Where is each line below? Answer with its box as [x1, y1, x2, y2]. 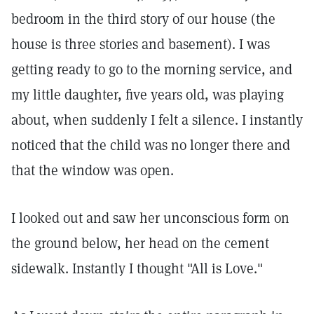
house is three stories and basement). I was [11, 35, 270, 53]
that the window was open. [11, 161, 174, 179]
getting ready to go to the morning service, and [11, 60, 292, 78]
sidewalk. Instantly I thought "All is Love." [11, 259, 263, 278]
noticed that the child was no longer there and [11, 136, 290, 154]
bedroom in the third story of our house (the [11, 10, 275, 28]
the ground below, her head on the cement [11, 234, 269, 252]
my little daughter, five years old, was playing [11, 86, 284, 104]
